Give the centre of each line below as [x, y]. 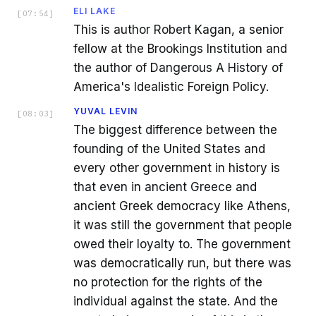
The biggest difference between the [175, 130]
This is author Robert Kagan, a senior [178, 30]
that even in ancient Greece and [165, 187]
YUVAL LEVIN [105, 111]
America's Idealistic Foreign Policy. [171, 87]
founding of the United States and [169, 149]
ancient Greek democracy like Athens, [182, 206]
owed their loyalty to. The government [182, 244]
